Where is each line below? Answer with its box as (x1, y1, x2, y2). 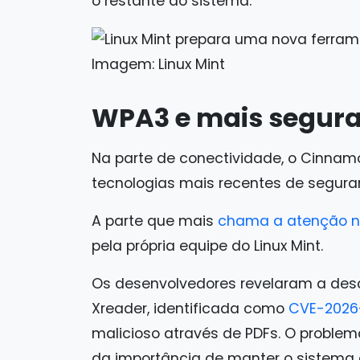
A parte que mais (92, 211, 218, 231)
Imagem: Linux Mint (92, 54, 225, 74)
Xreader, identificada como (92, 298, 288, 318)
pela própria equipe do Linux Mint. (92, 235, 323, 256)
